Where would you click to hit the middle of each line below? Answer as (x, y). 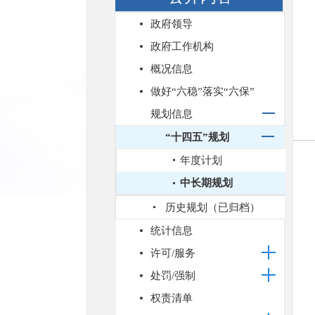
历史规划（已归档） (213, 207)
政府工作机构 (182, 46)
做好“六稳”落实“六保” (202, 91)
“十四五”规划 (197, 137)
